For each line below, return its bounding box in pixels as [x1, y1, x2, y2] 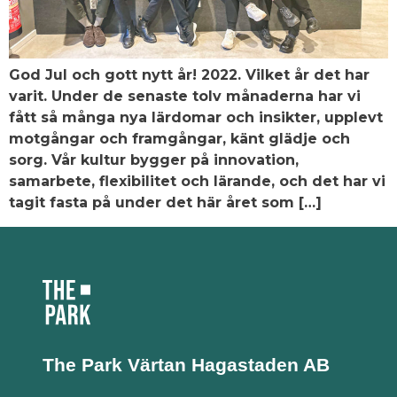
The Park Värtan [43, 354, 191, 375]
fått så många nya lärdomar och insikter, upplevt [9, 109, 383, 127]
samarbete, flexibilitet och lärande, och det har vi [9, 173, 385, 191]
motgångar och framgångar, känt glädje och [9, 130, 350, 148]
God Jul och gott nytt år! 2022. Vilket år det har [9, 66, 370, 84]
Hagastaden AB [191, 354, 330, 375]
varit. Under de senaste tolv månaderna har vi [9, 88, 361, 105]
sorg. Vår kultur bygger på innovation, [9, 152, 299, 169]
